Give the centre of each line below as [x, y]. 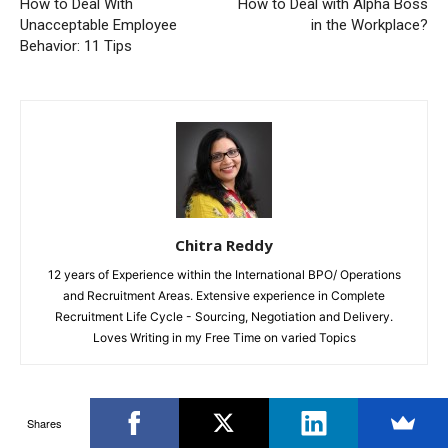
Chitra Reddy [224, 244]
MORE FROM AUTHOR [250, 428]
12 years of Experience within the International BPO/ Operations [224, 274]
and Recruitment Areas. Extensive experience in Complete [224, 295]
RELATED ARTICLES [94, 428]
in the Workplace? [369, 24]
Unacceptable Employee [98, 24]
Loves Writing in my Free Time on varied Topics [224, 337]
